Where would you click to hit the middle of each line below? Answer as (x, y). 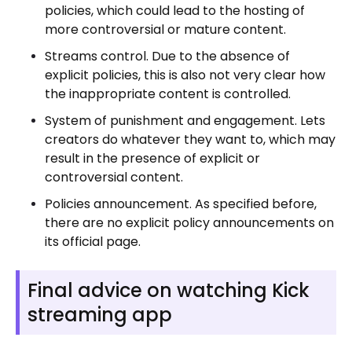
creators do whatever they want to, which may (190, 139)
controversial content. (114, 177)
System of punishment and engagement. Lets (185, 120)
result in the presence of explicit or (152, 158)
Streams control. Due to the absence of (167, 56)
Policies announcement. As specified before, (181, 203)
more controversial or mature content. (165, 29)
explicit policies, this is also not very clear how (185, 75)
